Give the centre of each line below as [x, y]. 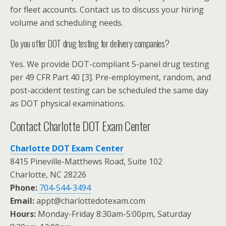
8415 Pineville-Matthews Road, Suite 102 [86, 161]
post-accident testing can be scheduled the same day [109, 90]
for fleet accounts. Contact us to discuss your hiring [107, 9]
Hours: [23, 214]
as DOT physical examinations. [68, 103]
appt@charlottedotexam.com [90, 201]
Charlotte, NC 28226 [48, 174]
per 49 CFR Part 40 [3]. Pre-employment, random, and [110, 77]
